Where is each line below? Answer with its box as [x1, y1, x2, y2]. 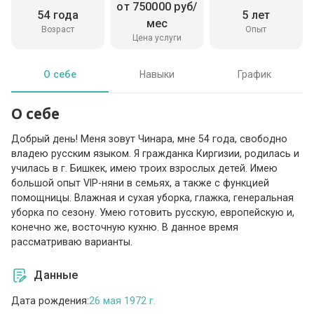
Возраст [41, 25, 75, 35]
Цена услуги [132, 33, 182, 43]
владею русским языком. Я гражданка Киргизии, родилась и [11, 148, 300, 160]
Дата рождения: [11, 295, 90, 307]
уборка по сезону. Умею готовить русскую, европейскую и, [11, 207, 295, 219]
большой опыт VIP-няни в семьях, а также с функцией [11, 177, 270, 189]
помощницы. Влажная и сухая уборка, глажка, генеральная [11, 192, 294, 204]
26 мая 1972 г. [89, 295, 156, 307]
